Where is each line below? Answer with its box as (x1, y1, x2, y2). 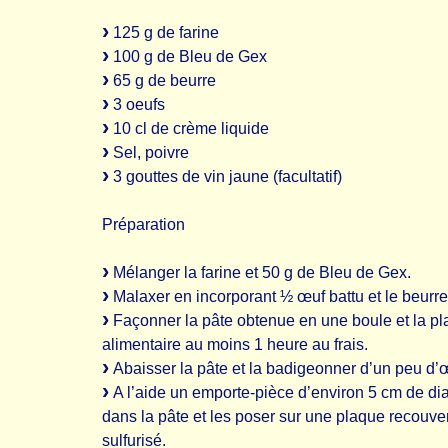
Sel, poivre (109, 144, 189, 161)
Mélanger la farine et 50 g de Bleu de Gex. (109, 264, 411, 281)
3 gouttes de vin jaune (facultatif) (109, 168, 342, 185)
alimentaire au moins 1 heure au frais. (102, 336, 368, 353)
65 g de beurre (109, 72, 216, 89)
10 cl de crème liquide (109, 120, 269, 137)
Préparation (102, 216, 185, 233)
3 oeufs (109, 96, 165, 113)
